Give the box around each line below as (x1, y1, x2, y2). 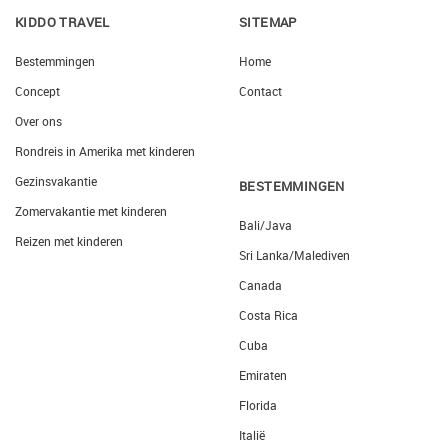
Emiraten (239, 367, 287, 384)
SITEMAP (239, 13, 297, 32)
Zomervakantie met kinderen (15, 203, 167, 220)
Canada (239, 277, 282, 294)
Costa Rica (239, 307, 298, 324)
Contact (239, 83, 282, 100)
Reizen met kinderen (15, 233, 123, 250)
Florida (239, 397, 277, 414)
